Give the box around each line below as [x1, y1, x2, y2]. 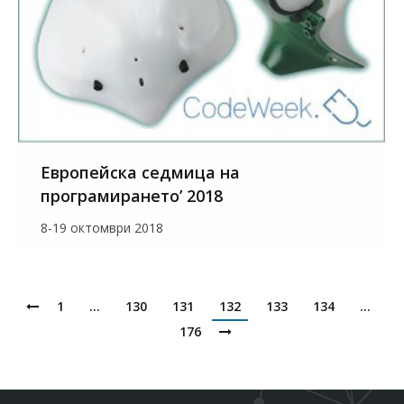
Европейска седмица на [41, 161, 240, 184]
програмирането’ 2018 [41, 185, 223, 207]
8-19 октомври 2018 [41, 219, 163, 237]
